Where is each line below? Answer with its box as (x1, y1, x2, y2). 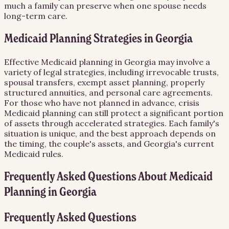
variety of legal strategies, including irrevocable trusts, (4, 67, 219, 78)
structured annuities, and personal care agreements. (4, 87, 213, 98)
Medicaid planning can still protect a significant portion (4, 108, 223, 119)
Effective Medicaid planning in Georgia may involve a (4, 57, 210, 67)
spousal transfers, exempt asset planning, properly (4, 77, 204, 88)
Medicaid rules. (4, 149, 63, 159)
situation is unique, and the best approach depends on (4, 128, 216, 139)
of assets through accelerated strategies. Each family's (4, 118, 219, 129)
